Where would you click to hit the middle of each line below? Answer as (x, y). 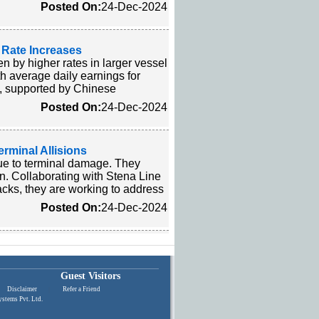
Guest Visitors (90, 276)
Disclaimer (22, 289)
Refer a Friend (82, 289)
